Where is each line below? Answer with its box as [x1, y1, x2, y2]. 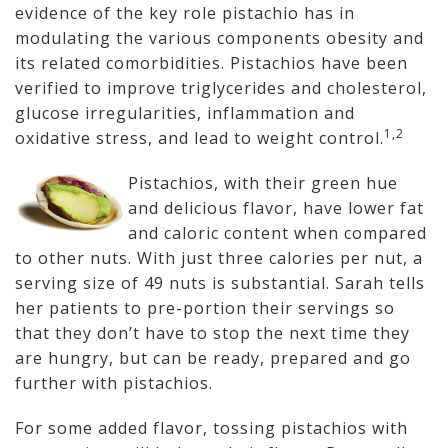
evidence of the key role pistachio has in [15, 2, 355, 24]
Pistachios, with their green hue [127, 172, 398, 194]
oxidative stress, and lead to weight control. [15, 127, 384, 149]
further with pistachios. [15, 372, 213, 394]
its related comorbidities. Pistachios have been [15, 52, 408, 74]
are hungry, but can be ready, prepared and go [15, 347, 411, 369]
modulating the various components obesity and [15, 27, 424, 49]
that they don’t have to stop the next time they [15, 322, 410, 344]
